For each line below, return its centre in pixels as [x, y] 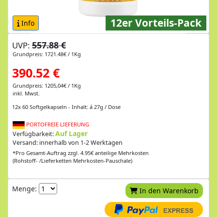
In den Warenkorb [169, 190]
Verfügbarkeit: [34, 134]
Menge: [25, 188]
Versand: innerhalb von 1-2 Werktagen [68, 142]
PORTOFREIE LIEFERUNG [57, 124]
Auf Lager [71, 133]
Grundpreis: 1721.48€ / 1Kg [47, 54]
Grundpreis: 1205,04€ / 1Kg [47, 85]
